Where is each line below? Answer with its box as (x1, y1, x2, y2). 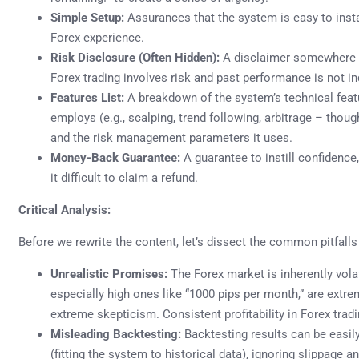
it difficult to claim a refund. (50, 170, 198, 185)
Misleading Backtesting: (50, 326, 181, 341)
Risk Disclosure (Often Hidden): (50, 50, 220, 65)
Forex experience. (50, 30, 144, 45)
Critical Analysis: (18, 202, 111, 217)
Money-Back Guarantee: (50, 150, 180, 165)
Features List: (50, 90, 124, 105)
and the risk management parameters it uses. (50, 130, 292, 145)
